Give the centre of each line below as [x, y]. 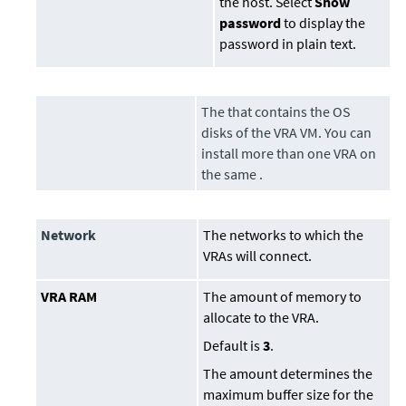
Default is [233, 346]
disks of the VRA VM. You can [287, 133]
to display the [324, 23]
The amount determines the [288, 374]
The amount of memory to [283, 297]
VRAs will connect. [258, 256]
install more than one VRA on [289, 154]
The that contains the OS [276, 112]
